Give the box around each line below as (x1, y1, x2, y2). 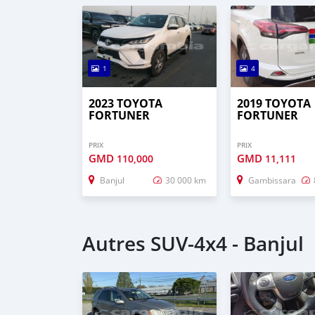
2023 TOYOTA (89, 95, 162, 111)
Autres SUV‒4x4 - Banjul (82, 231, 304, 257)
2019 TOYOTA (237, 95, 311, 111)
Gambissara (248, 174, 297, 186)
